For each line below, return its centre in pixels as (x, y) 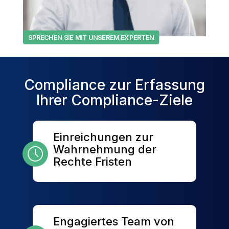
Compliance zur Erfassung (114, 85)
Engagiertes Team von (114, 221)
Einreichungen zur (103, 137)
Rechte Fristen (93, 162)
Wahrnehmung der (105, 149)
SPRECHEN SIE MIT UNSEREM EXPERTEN (91, 38)
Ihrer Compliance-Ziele (114, 100)
